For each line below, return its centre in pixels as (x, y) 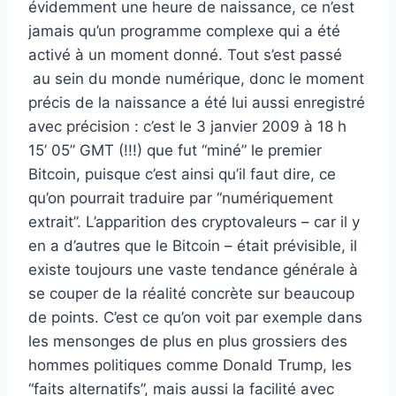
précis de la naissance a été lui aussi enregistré (197, 103)
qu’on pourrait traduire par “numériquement (181, 198)
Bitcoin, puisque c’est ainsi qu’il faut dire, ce (182, 174)
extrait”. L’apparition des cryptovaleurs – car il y (194, 222)
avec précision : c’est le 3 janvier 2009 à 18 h (187, 126)
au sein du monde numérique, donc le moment (196, 79)
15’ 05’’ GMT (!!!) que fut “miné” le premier (175, 150)
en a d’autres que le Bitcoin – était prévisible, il (193, 246)
